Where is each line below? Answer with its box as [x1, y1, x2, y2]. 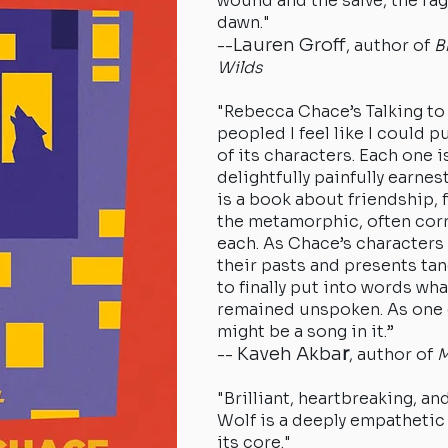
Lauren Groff [233, 34, 346, 56]
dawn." [217, 12, 270, 33]
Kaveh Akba [237, 343, 342, 365]
